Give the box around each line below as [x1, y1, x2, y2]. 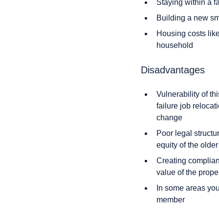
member [156, 196, 185, 204]
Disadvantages [141, 65, 205, 75]
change [156, 113, 182, 122]
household [156, 41, 193, 49]
